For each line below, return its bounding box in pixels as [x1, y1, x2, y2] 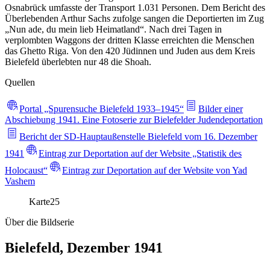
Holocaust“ [5, 165, 48, 175]
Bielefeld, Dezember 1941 [5, 239, 163, 256]
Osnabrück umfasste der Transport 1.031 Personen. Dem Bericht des [5, 2, 265, 13]
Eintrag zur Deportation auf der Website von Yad [62, 165, 247, 175]
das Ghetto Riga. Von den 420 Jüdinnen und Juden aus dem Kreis [5, 45, 255, 56]
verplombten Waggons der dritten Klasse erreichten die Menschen [5, 34, 254, 45]
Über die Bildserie [5, 216, 74, 227]
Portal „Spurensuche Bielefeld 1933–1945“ [19, 103, 184, 114]
